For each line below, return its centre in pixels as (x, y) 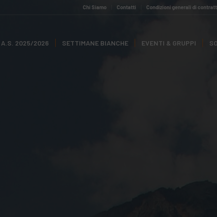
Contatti (127, 7)
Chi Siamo (95, 7)
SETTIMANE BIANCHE (95, 43)
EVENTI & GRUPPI (169, 43)
